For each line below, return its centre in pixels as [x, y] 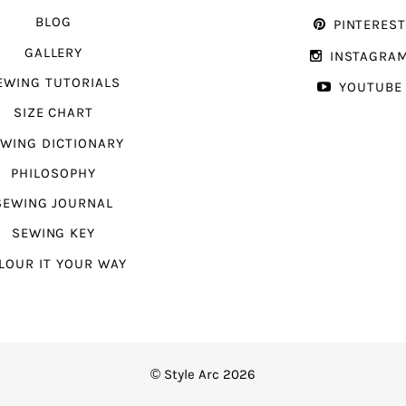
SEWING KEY [53, 234]
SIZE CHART [53, 113]
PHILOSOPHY [53, 173]
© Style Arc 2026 [203, 374]
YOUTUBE [371, 87]
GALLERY [53, 53]
